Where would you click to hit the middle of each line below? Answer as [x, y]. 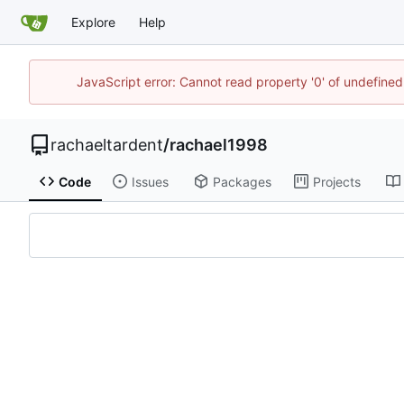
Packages [242, 181]
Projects [336, 181]
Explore [93, 22]
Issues [150, 181]
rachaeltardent [107, 144]
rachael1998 [219, 144]
